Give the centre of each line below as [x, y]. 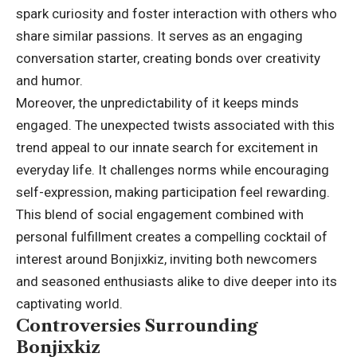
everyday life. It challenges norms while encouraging [173, 169]
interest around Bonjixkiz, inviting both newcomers [167, 259]
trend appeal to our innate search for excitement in [167, 147]
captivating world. [69, 303]
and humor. [49, 80]
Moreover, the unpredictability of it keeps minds [157, 102]
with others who [287, 13]
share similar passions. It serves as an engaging [159, 35]
